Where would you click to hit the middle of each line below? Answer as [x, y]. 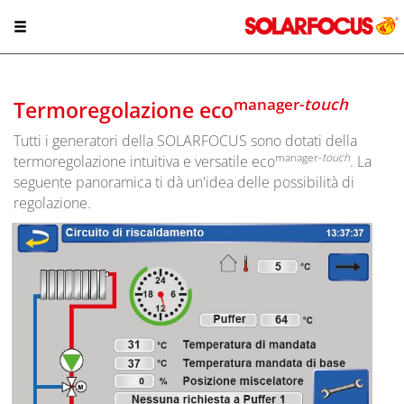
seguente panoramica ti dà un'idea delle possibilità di [184, 182]
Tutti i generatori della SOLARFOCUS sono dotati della [185, 141]
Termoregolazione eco [124, 110]
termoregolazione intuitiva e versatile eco [144, 161]
